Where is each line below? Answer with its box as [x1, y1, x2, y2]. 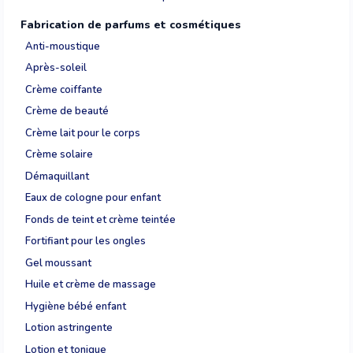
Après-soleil [25, 61, 87, 76]
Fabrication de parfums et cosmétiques [20, 17, 241, 32]
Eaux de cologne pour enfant [25, 191, 161, 206]
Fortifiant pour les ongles [25, 234, 146, 249]
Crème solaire [25, 147, 93, 162]
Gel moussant [25, 255, 91, 270]
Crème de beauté [25, 104, 109, 119]
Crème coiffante [25, 82, 102, 97]
